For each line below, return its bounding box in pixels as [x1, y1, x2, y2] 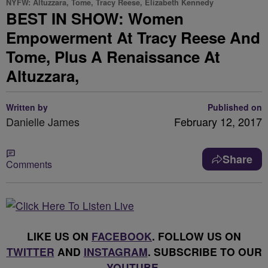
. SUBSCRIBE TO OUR [147, 244, 262, 259]
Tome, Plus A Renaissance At [6, 45, 220, 68]
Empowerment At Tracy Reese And [6, 26, 260, 48]
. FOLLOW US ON [152, 229, 241, 243]
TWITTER [6, 244, 54, 259]
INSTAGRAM [83, 244, 148, 259]
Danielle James [6, 114, 80, 129]
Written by [6, 101, 48, 113]
